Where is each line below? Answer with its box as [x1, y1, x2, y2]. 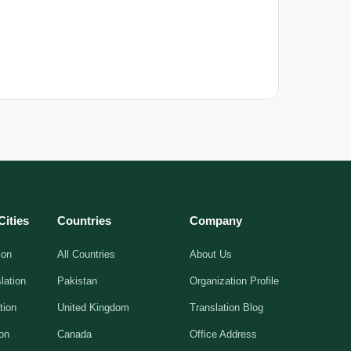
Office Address [189, 327, 257, 340]
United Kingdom [57, 301, 130, 313]
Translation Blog [189, 301, 263, 313]
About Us [189, 248, 232, 260]
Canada [57, 327, 92, 340]
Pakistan [57, 274, 98, 287]
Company [189, 213, 242, 227]
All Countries [57, 248, 116, 260]
